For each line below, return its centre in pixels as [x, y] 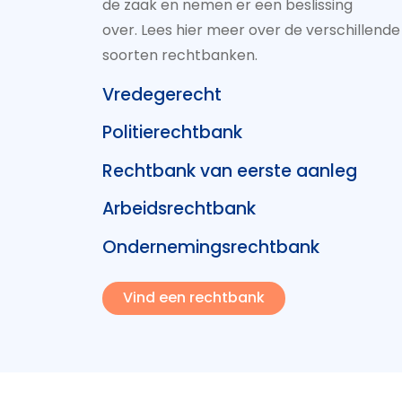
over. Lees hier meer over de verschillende [251, 30]
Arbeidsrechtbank [179, 209]
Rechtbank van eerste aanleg [230, 170]
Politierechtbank [172, 133]
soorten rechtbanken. [180, 55]
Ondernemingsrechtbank [211, 247]
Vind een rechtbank [193, 298]
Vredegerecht [162, 94]
